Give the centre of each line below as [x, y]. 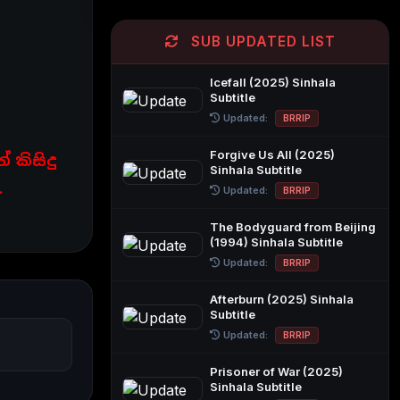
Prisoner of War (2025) [276, 371]
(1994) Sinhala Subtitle [276, 242]
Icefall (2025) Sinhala [273, 82]
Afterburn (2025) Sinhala [282, 299]
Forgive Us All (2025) [272, 154]
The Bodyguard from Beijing [293, 227]
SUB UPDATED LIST [261, 42]
